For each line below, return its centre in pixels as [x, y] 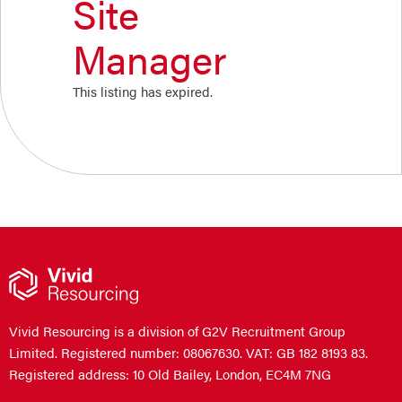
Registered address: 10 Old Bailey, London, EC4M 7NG [170, 375]
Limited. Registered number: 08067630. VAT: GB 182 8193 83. [188, 353]
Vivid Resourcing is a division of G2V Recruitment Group [177, 332]
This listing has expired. [143, 91]
